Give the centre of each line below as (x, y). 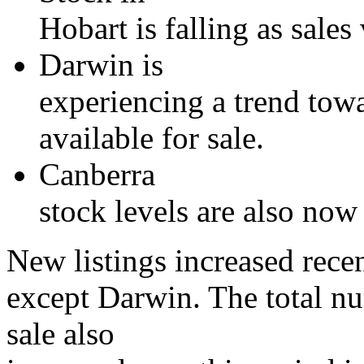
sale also (61, 333)
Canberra (97, 174)
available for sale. (152, 137)
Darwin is (101, 64)
